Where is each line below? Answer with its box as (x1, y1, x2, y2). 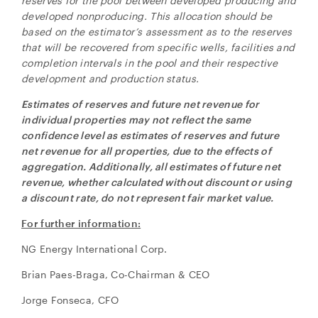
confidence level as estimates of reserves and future (21, 129, 280, 141)
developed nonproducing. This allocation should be (21, 10, 273, 22)
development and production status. (21, 72, 199, 84)
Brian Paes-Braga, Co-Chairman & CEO (21, 268, 210, 280)
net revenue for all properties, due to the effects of (21, 145, 271, 157)
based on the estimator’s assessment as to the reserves (21, 26, 292, 38)
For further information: (21, 217, 141, 229)
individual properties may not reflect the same (21, 114, 251, 126)
